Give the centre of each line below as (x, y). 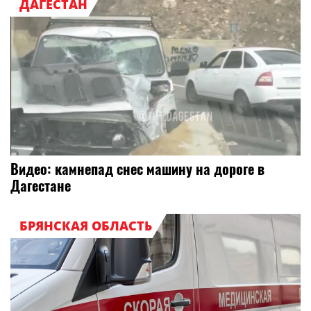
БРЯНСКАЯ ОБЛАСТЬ (85, 226)
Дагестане (41, 186)
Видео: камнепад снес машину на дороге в (137, 169)
